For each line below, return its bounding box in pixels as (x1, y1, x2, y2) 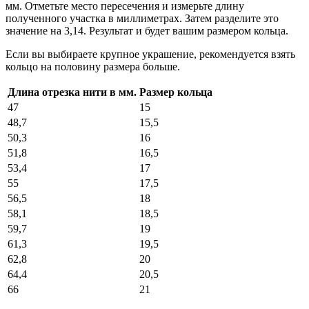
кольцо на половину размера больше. (6, 60, 180, 72)
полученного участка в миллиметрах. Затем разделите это (6, 12, 279, 24)
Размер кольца (139, 86, 212, 98)
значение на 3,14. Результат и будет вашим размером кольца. (6, 24, 288, 37)
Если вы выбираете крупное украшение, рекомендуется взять (6, 48, 295, 60)
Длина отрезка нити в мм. (8, 86, 137, 98)
